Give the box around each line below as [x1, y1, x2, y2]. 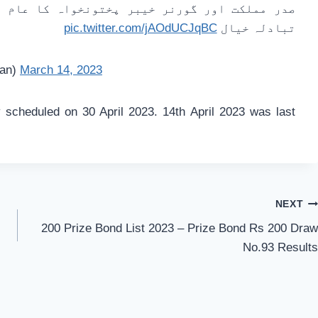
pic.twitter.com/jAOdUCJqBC [63, 21, 217, 35]
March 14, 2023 [20, 63, 102, 77]
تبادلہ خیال [216, 21, 295, 35]
